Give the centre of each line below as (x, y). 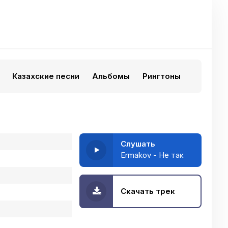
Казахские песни (46, 76)
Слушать (138, 144)
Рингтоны (162, 76)
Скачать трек (148, 191)
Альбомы (111, 76)
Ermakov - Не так (152, 155)
